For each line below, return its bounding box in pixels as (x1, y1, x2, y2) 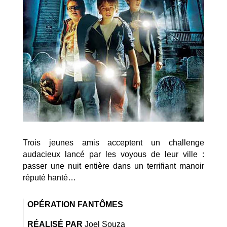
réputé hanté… (22, 173, 76, 182)
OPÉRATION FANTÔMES (27, 200, 123, 209)
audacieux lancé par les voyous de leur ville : (22, 150, 205, 159)
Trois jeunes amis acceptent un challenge (22, 138, 205, 147)
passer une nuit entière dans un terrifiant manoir (22, 162, 205, 171)
